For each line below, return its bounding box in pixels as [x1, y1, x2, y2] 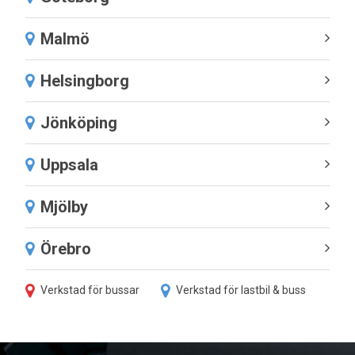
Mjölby [40, 197, 88, 216]
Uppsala [40, 155, 98, 174]
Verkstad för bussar [40, 284, 139, 297]
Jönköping [40, 113, 117, 132]
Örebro [40, 239, 91, 258]
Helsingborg [40, 71, 129, 90]
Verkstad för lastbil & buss [176, 284, 306, 297]
